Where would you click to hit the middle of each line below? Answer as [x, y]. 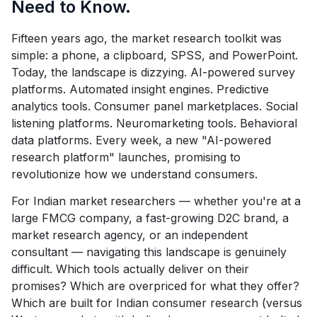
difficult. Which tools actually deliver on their [130, 269]
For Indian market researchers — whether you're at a [156, 201]
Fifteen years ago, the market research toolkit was [146, 38]
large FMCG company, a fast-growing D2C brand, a [150, 218]
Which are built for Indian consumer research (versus [157, 303]
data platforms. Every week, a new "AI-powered [141, 140]
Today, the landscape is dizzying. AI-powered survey [153, 72]
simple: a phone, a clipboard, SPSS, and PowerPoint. [155, 55]
